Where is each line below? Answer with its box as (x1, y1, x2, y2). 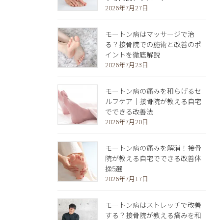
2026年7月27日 (105, 3, 148, 13)
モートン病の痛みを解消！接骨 (105, 143, 201, 153)
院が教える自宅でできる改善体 (105, 153, 201, 164)
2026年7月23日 (105, 60, 148, 70)
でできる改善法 (105, 107, 153, 117)
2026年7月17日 (105, 174, 148, 184)
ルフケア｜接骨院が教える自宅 (105, 96, 201, 107)
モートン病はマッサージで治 (105, 29, 194, 39)
